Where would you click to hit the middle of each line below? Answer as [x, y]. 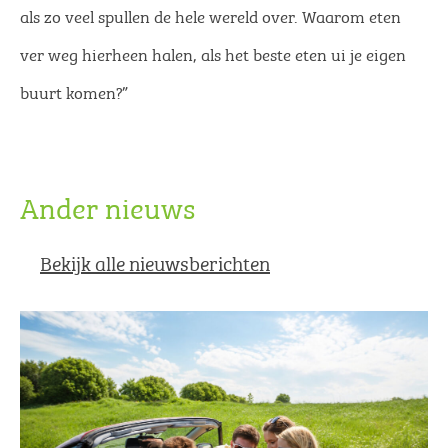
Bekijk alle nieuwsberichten [155, 262]
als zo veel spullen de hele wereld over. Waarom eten [210, 15]
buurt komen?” [74, 91]
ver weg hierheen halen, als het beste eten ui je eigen [213, 53]
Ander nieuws [107, 205]
